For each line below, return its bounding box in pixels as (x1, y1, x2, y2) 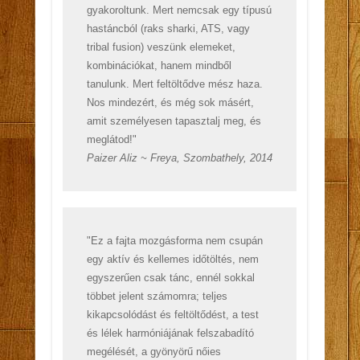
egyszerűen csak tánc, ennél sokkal (86, 271, 255, 284)
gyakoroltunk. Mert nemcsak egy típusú (86, 3, 272, 16)
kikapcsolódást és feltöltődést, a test (86, 308, 259, 321)
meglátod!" (86, 133, 137, 145)
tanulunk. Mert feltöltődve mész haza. (86, 77, 263, 90)
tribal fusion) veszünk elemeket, (86, 40, 235, 53)
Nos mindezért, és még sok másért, (86, 96, 254, 108)
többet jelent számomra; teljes (86, 289, 227, 302)
